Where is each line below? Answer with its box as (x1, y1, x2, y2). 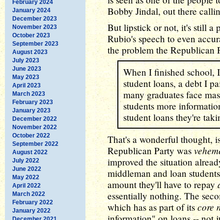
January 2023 (12, 107, 51, 114)
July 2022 (12, 157, 39, 164)
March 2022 (12, 190, 45, 197)
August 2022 (12, 148, 48, 156)
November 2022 (12, 123, 57, 131)
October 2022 (12, 132, 50, 139)
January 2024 (12, 6, 51, 14)
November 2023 (12, 23, 57, 30)
